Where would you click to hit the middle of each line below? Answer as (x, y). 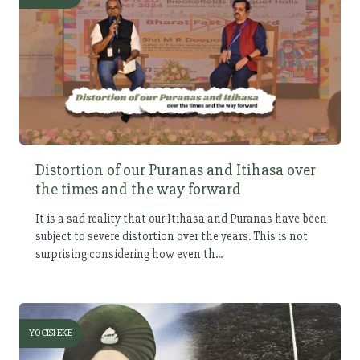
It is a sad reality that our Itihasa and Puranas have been (181, 218)
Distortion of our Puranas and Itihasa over (176, 170)
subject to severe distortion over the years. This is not (172, 236)
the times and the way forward (138, 189)
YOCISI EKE (51, 333)
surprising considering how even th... (129, 254)
